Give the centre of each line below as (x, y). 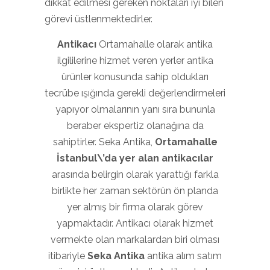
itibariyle (68, 256)
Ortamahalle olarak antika (156, 44)
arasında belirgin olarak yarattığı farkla (135, 174)
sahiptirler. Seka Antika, (104, 142)
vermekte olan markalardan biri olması (135, 240)
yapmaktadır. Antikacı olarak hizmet (135, 223)
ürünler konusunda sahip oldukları (135, 77)
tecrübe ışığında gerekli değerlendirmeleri (135, 93)
